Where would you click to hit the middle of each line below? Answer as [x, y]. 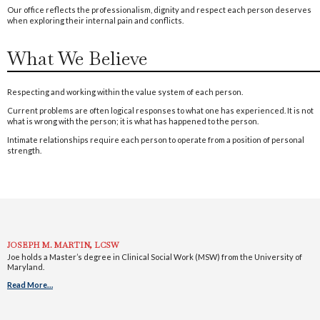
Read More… [30, 284]
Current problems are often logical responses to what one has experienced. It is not [160, 110]
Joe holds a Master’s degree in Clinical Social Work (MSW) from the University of [155, 256]
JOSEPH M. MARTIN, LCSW [63, 245]
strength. [24, 150]
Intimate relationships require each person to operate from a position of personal [156, 139]
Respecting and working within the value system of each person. [126, 91]
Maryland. [26, 266]
